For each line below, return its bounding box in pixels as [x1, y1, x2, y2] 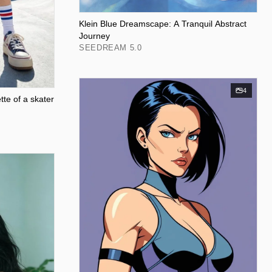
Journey [79, 30, 110, 41]
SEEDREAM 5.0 [79, 42, 142, 52]
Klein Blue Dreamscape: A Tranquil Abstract [79, 18, 246, 29]
